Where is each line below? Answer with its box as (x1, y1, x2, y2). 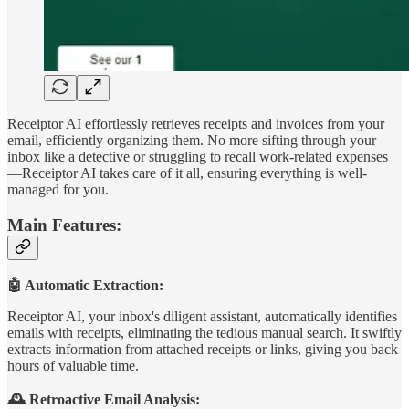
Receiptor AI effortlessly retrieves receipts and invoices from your (7, 116, 384, 132)
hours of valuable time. (7, 357, 139, 373)
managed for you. (7, 182, 109, 198)
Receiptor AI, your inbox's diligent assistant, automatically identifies (7, 308, 397, 324)
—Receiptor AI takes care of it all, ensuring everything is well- (7, 165, 367, 182)
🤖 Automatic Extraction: (7, 277, 163, 293)
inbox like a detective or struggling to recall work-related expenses (7, 149, 388, 165)
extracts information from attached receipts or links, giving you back (7, 341, 398, 357)
